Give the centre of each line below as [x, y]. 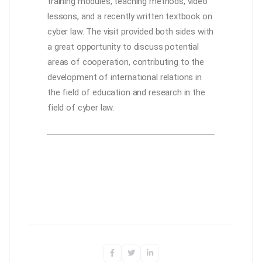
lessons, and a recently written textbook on [130, 16]
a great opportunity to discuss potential [123, 46]
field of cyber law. [81, 107]
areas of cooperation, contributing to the [126, 62]
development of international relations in [125, 77]
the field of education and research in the [126, 92]
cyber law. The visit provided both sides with [131, 31]
